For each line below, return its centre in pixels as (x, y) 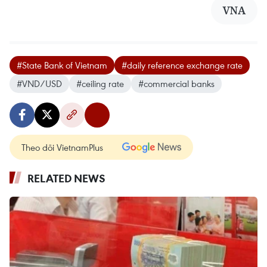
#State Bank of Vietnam (62, 65)
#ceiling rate (100, 83)
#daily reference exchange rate (182, 65)
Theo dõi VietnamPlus (62, 147)
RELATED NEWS (66, 178)
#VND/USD (39, 83)
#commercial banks (176, 83)
